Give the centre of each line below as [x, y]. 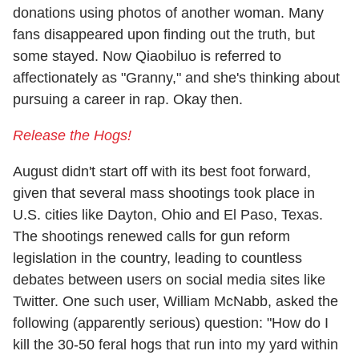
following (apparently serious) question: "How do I [171, 323]
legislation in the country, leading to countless [157, 258]
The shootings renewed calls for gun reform [151, 236]
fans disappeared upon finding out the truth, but [164, 34]
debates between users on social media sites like [169, 279]
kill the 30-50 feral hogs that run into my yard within [175, 344]
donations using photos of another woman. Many [168, 12]
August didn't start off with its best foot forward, [162, 171]
